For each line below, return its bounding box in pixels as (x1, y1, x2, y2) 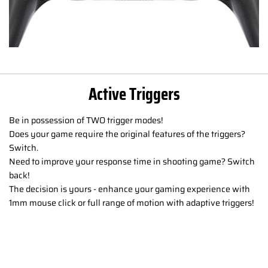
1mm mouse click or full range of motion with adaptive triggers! (9, 196, 254, 210)
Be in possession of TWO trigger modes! (9, 114, 163, 127)
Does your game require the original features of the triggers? (9, 127, 245, 141)
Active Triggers (88, 80, 180, 108)
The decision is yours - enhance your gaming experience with (9, 182, 250, 196)
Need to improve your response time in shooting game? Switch (9, 155, 255, 169)
